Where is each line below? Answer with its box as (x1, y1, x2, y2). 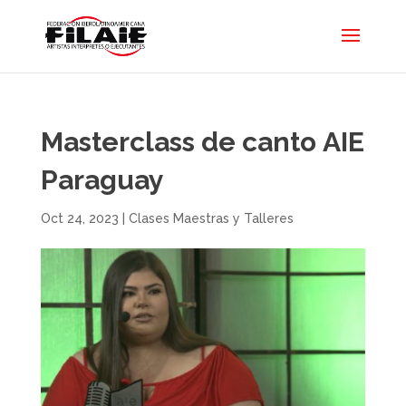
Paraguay (40, 164, 164, 196)
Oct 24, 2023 (40, 211, 119, 226)
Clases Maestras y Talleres (128, 211, 294, 226)
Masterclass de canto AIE (40, 126, 364, 158)
